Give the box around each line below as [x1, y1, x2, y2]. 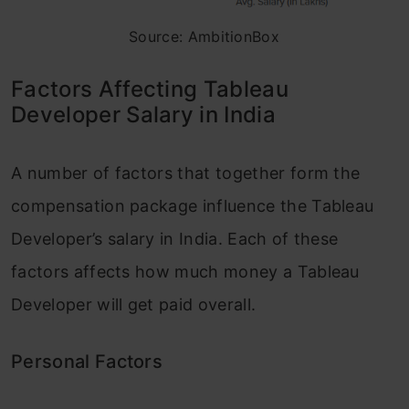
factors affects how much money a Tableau [11, 261, 360, 281]
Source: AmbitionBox [129, 26, 280, 46]
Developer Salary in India [11, 100, 277, 128]
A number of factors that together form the [11, 163, 361, 183]
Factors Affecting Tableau [11, 75, 289, 102]
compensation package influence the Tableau [11, 195, 374, 215]
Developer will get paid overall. [11, 294, 257, 314]
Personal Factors [11, 350, 163, 372]
